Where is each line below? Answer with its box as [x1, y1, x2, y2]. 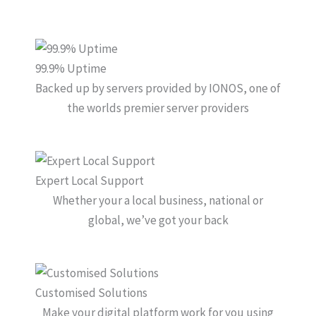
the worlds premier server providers [67, 99, 249, 116]
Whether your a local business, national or [53, 192, 263, 208]
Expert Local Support [35, 172, 144, 188]
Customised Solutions [35, 285, 147, 301]
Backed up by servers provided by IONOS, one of [35, 80, 281, 96]
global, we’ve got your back [87, 212, 229, 228]
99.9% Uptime [35, 60, 107, 76]
